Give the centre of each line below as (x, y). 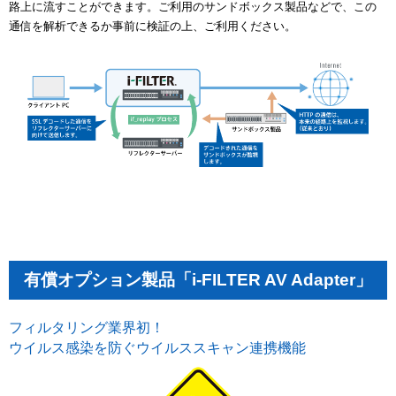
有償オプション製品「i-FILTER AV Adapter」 (198, 279)
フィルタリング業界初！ (87, 327)
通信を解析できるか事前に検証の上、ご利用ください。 (152, 26)
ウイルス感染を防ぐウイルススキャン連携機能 (157, 347)
